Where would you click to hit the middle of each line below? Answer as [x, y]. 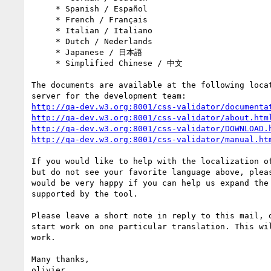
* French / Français [44, 19]
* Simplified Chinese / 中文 [44, 63]
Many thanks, [60, 259]
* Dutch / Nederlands [44, 41]
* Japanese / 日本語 [44, 52]
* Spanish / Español [44, 8]
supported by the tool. [85, 194]
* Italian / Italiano [44, 30]
